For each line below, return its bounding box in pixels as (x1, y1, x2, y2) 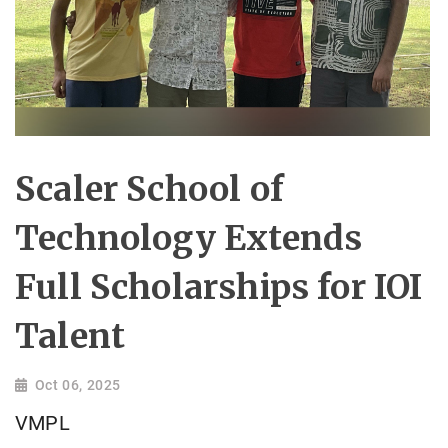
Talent (15, 315, 126, 358)
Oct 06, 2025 (34, 377, 121, 394)
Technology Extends (15, 217, 363, 260)
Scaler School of (15, 168, 284, 211)
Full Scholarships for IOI (15, 266, 423, 309)
